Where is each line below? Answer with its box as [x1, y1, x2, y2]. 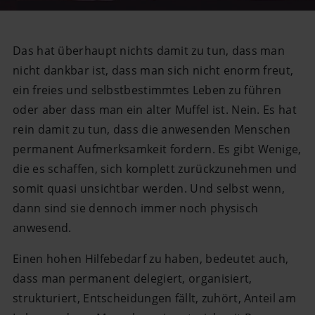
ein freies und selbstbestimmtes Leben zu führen [13, 82, 282, 98]
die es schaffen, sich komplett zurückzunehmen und [13, 160, 297, 176]
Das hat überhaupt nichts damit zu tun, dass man [13, 42, 285, 58]
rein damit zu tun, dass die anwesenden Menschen [13, 121, 291, 137]
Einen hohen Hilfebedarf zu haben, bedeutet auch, [13, 251, 289, 267]
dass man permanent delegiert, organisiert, [13, 271, 252, 287]
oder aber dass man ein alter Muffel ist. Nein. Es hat [13, 101, 297, 117]
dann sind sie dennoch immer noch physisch [13, 200, 259, 216]
